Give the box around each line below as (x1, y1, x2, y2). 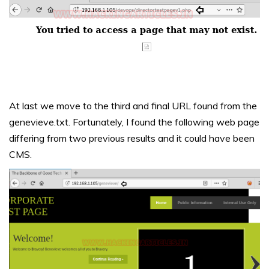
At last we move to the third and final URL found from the (9, 100, 257, 112)
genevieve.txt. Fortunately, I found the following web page (9, 116, 259, 128)
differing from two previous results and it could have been (9, 132, 255, 145)
